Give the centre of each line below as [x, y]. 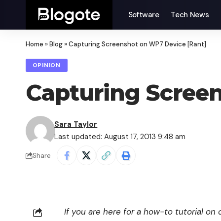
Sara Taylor [76, 125]
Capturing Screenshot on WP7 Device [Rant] [137, 44]
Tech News [190, 15]
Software [144, 15]
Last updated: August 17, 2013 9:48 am [120, 137]
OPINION [46, 66]
